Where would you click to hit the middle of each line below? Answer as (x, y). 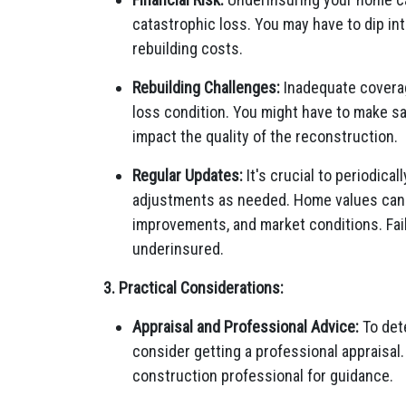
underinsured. (178, 249)
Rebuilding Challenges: (206, 87)
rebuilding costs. (188, 48)
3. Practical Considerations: (193, 288)
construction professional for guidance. (263, 376)
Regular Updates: (188, 175)
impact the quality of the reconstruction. (265, 136)
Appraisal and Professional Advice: (246, 327)
